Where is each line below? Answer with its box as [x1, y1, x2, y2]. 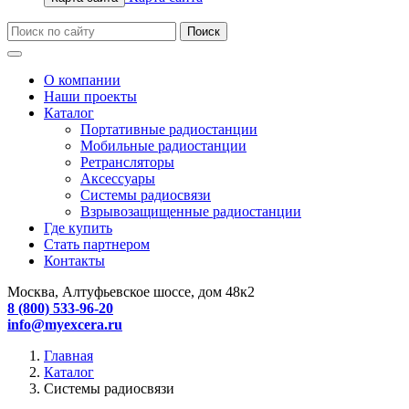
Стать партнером [44, 236, 150, 252]
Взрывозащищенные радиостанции [80, 203, 301, 219]
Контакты [44, 252, 105, 268]
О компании [44, 71, 121, 88]
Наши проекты [44, 88, 137, 104]
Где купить [44, 219, 112, 236]
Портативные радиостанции [80, 121, 257, 137]
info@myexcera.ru [7, 316, 122, 332]
